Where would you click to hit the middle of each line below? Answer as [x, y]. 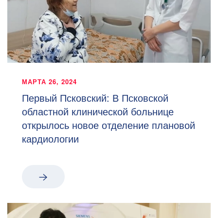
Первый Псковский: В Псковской [95, 97]
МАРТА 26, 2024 [49, 81]
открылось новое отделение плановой [109, 125]
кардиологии [50, 138]
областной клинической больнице [98, 111]
